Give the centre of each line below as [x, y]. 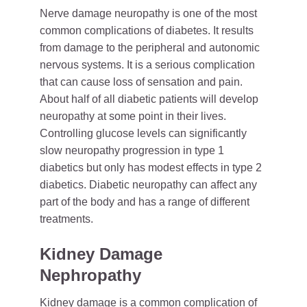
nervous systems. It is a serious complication [147, 65]
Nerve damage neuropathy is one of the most [148, 13]
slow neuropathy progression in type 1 [132, 150]
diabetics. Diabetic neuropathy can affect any [148, 185]
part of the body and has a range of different [145, 202]
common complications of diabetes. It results [147, 30]
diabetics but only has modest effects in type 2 [151, 168]
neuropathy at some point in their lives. [133, 116]
